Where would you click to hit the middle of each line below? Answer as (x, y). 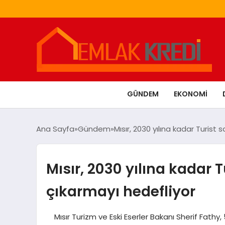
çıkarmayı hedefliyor (121, 191)
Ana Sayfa (55, 129)
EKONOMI (191, 94)
